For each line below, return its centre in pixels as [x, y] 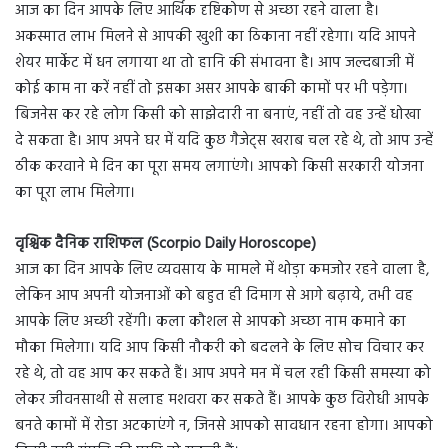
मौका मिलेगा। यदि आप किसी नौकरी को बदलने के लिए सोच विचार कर [219, 347]
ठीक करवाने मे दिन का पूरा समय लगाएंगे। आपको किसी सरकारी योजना [219, 166]
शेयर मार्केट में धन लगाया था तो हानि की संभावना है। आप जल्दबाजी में [214, 62]
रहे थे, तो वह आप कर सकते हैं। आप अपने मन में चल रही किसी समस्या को [223, 373]
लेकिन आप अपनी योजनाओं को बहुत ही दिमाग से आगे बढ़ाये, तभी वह [214, 295]
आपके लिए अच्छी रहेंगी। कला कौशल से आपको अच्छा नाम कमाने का [210, 321]
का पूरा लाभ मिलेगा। [75, 192]
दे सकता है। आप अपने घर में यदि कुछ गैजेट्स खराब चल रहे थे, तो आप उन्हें [224, 140]
